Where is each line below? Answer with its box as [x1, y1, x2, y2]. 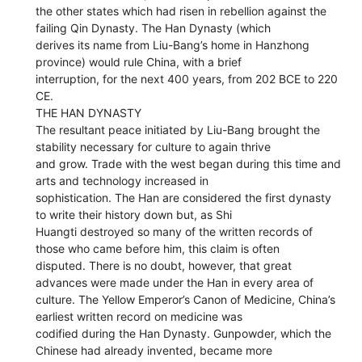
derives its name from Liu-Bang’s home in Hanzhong [36, 37, 310, 52]
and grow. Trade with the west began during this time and [36, 156, 342, 170]
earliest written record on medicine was [36, 309, 243, 323]
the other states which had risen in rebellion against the [36, 3, 327, 18]
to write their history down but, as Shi [36, 207, 233, 221]
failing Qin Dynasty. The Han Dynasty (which [36, 20, 271, 35]
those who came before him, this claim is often [36, 241, 280, 255]
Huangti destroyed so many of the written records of [36, 224, 314, 238]
